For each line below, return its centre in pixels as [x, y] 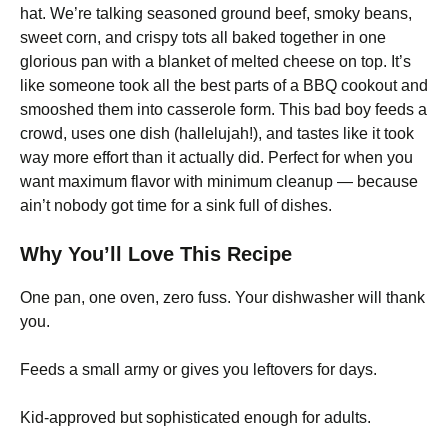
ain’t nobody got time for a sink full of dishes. [176, 205]
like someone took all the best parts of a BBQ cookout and [224, 85]
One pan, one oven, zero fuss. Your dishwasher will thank [222, 297]
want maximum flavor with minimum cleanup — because [219, 181]
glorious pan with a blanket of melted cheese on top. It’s [215, 61]
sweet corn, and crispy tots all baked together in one [203, 37]
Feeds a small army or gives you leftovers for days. [198, 369]
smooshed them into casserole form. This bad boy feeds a [223, 109]
